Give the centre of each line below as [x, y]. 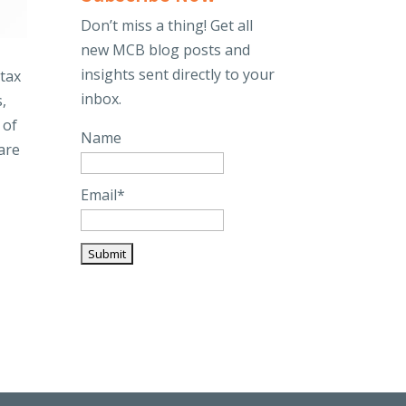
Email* [103, 195]
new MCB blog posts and [166, 49]
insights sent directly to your [178, 74]
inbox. [101, 98]
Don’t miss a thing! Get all [167, 25]
